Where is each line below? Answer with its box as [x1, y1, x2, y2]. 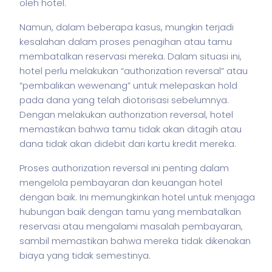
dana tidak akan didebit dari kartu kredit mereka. [19, 137, 236, 150]
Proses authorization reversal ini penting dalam [19, 161, 229, 174]
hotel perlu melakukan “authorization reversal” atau [19, 64, 248, 77]
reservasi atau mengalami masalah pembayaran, [19, 220, 243, 233]
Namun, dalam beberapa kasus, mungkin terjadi [19, 21, 234, 33]
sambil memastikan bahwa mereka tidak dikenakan [19, 234, 251, 247]
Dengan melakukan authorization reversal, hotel [19, 108, 233, 121]
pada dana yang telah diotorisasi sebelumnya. [19, 93, 229, 106]
